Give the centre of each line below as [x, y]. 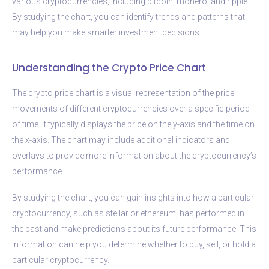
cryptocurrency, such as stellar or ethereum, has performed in [128, 213]
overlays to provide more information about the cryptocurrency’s [134, 155]
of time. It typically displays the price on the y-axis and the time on [133, 124]
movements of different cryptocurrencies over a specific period [131, 108]
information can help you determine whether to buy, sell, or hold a [134, 244]
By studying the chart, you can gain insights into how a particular [133, 197]
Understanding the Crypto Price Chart [109, 68]
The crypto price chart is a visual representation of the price [123, 93]
